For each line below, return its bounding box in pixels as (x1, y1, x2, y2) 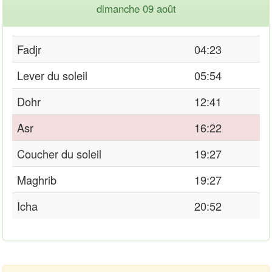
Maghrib (17, 171, 56, 188)
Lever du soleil (17, 67, 87, 83)
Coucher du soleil (17, 145, 101, 161)
